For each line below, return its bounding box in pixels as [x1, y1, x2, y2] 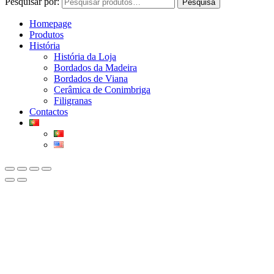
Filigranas [54, 95, 92, 106]
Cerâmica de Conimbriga [54, 84, 150, 95]
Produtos [29, 29, 64, 40]
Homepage [29, 18, 72, 29]
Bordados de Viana [54, 73, 128, 84]
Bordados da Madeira [54, 62, 137, 73]
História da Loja [54, 51, 116, 62]
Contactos [29, 106, 68, 117]
